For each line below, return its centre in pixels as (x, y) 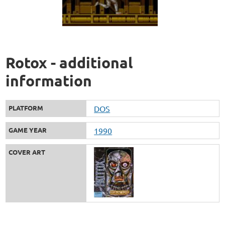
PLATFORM (26, 107)
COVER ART (27, 152)
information (49, 80)
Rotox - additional (69, 62)
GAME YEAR (28, 130)
